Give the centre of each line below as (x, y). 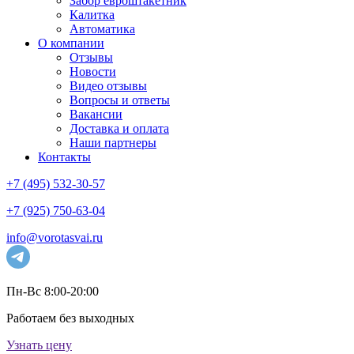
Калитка (92, 14)
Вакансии (96, 114)
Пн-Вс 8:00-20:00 (53, 291)
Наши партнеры (113, 142)
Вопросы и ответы (120, 100)
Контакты (64, 156)
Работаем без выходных (70, 318)
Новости (93, 71)
